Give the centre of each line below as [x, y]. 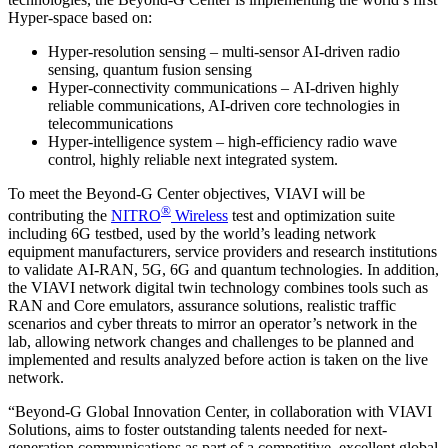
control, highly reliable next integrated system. [193, 159]
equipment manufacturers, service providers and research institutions [222, 252]
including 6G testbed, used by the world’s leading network [192, 234]
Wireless [199, 216]
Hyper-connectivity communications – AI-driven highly [223, 87]
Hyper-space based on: [80, 17]
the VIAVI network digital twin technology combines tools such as [218, 288]
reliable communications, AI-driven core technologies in [224, 105]
